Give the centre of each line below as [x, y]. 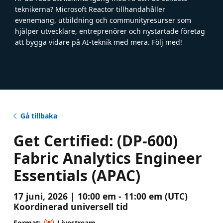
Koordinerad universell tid [70, 206]
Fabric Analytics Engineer [108, 158]
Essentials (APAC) [77, 175]
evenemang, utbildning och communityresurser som [103, 20]
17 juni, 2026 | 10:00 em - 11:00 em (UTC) [100, 196]
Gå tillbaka [39, 115]
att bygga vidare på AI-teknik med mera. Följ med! [99, 42]
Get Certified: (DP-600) [95, 140]
